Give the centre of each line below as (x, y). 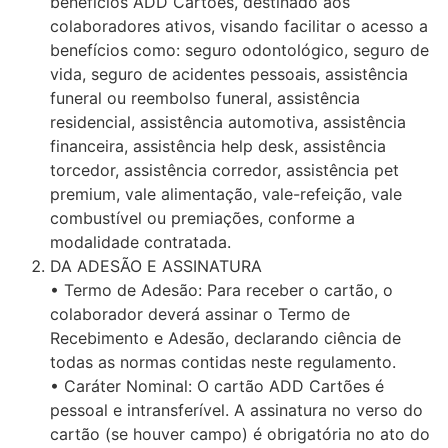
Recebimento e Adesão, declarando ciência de (225, 337)
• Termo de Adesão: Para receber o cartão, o (221, 289)
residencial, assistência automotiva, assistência (228, 121)
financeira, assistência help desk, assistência (218, 145)
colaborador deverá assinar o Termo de (200, 313)
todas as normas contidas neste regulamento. (223, 361)
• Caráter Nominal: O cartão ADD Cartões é (217, 385)
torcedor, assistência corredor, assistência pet (224, 169)
